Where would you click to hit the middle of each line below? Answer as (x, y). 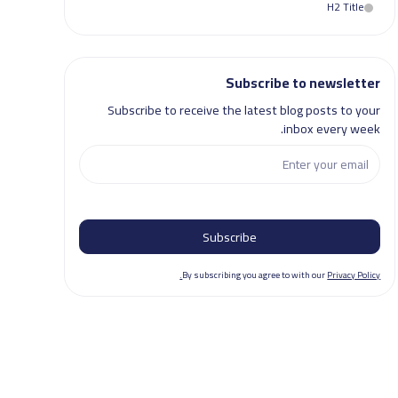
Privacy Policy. (354, 275)
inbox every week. (332, 128)
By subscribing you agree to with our (255, 275)
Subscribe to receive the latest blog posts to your (244, 109)
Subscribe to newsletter (303, 82)
